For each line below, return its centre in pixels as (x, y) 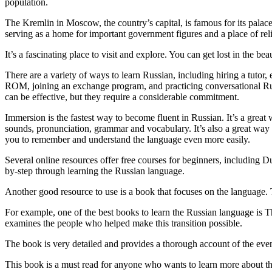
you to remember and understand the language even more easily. (127, 139)
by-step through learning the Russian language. (95, 171)
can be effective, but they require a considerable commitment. (122, 97)
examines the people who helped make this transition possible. (124, 223)
